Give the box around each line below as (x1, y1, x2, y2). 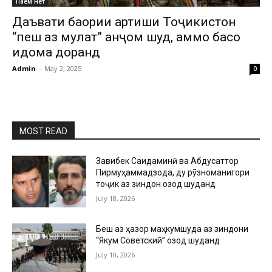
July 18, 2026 (96, 194, 135, 203)
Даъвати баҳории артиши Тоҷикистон (12, 15, 236, 30)
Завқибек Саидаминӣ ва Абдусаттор (96, 156, 239, 166)
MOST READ (19, 126, 67, 137)
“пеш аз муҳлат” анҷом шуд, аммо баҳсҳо (12, 30, 240, 45)
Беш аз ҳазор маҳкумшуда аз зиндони (96, 224, 249, 234)
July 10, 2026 (96, 250, 135, 260)
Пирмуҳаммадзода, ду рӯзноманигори (96, 168, 250, 178)
